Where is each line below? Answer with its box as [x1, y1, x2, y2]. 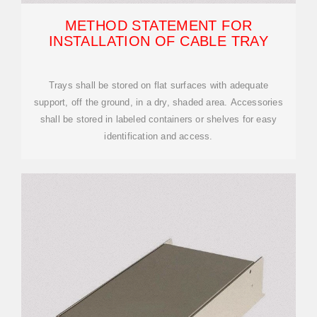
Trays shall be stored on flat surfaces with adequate [48, 80, 269, 91]
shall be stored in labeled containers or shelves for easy [40, 114, 277, 125]
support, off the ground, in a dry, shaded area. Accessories [34, 97, 283, 108]
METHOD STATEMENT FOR [64, 18, 253, 34]
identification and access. [104, 131, 213, 142]
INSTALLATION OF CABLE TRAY [48, 33, 269, 50]
